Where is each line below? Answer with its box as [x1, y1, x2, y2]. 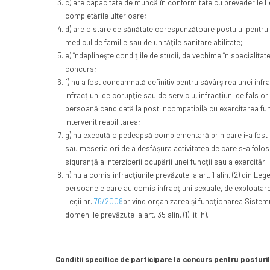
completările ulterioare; [64, 11, 146, 21]
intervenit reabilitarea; [64, 117, 140, 127]
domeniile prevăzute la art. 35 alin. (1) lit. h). [64, 210, 209, 220]
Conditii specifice [55, 254, 118, 265]
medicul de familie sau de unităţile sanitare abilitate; [64, 37, 243, 48]
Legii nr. [64, 196, 94, 207]
